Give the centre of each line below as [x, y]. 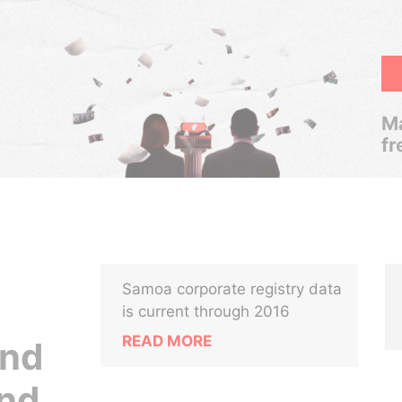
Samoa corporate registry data [232, 289]
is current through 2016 [206, 311]
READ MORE [167, 341]
